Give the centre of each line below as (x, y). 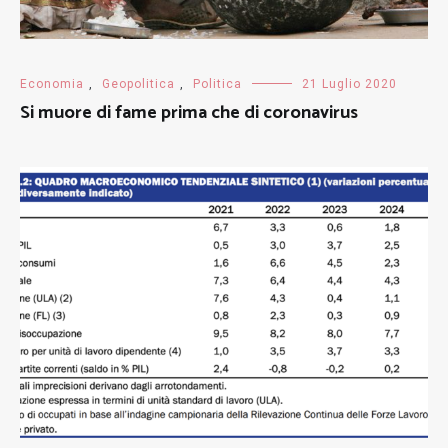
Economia (52, 84)
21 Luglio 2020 (349, 84)
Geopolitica (138, 84)
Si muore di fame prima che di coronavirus (189, 113)
